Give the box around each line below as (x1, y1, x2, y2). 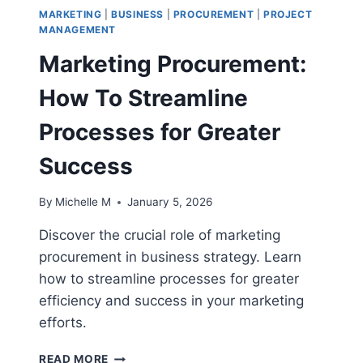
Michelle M (55, 195, 112, 209)
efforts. (39, 314, 87, 331)
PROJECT (263, 8, 313, 20)
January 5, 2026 (127, 195, 213, 209)
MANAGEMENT (39, 23, 116, 36)
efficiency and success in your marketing (39, 293, 304, 310)
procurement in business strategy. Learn (39, 249, 301, 266)
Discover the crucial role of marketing (39, 227, 280, 244)
